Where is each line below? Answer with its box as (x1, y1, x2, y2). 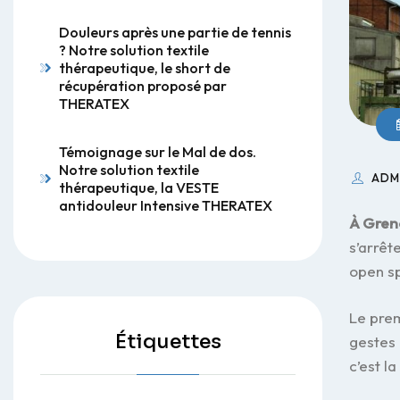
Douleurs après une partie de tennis (59, 23, 291, 41)
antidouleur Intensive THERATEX (59, 196, 272, 214)
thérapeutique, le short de (59, 59, 230, 77)
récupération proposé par (59, 77, 227, 95)
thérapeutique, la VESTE (59, 179, 219, 196)
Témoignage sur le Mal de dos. (59, 143, 256, 161)
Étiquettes (114, 329, 221, 354)
